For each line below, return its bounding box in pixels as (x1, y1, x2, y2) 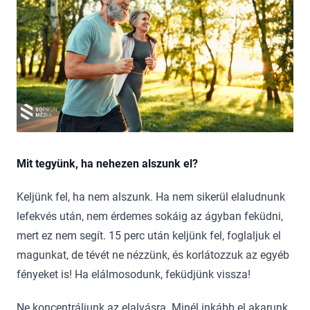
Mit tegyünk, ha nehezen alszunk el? (17, 156, 198, 170)
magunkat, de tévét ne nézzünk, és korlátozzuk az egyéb (17, 248, 289, 262)
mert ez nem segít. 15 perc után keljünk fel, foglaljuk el (17, 228, 281, 242)
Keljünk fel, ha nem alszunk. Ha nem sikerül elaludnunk (17, 190, 285, 203)
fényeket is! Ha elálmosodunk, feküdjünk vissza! (17, 267, 250, 281)
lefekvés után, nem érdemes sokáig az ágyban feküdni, (17, 209, 283, 223)
